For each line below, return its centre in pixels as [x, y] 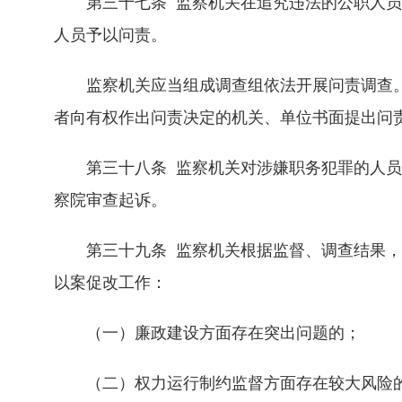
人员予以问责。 [110, 35]
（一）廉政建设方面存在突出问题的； [207, 333]
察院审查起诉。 [110, 200]
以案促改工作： [110, 283]
